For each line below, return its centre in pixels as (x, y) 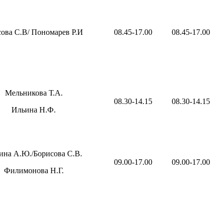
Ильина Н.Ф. (34, 110)
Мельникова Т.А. (34, 93)
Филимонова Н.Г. (34, 171)
